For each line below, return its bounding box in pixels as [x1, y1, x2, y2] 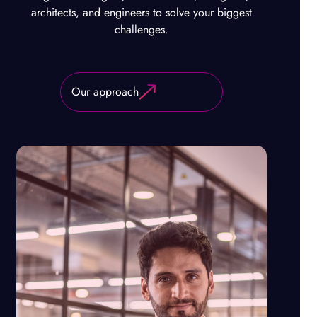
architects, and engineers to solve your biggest [31, 4, 252, 21]
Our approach [71, 83, 139, 100]
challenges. [115, 21, 168, 38]
